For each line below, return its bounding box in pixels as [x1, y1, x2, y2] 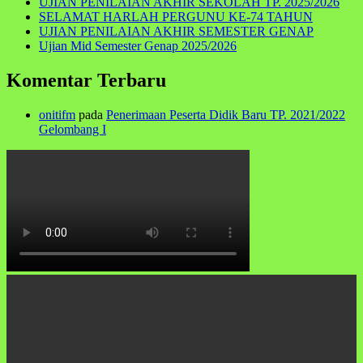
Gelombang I [39, 122, 106, 136]
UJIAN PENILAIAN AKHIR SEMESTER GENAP [39, 23, 314, 38]
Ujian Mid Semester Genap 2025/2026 [39, 38, 237, 53]
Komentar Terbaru [6, 69, 166, 91]
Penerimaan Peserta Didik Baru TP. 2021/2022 [106, 107, 345, 122]
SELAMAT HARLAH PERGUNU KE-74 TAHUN [39, 9, 313, 23]
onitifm [39, 107, 75, 122]
